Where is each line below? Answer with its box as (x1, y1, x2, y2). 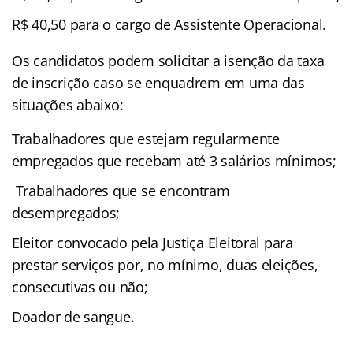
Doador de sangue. (12, 307, 135, 326)
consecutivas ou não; (12, 277, 148, 296)
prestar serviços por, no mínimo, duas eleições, (12, 255, 318, 274)
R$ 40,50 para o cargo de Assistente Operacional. (12, 14, 327, 34)
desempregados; (12, 203, 121, 222)
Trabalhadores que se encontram (12, 180, 230, 200)
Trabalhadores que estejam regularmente (12, 128, 280, 148)
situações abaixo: (12, 95, 124, 114)
